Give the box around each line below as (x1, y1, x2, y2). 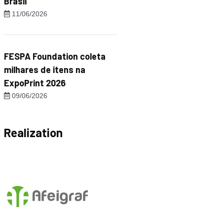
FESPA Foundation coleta (4, 51, 106, 62)
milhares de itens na (4, 64, 85, 75)
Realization (4, 125, 63, 140)
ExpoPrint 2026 (4, 77, 66, 88)
